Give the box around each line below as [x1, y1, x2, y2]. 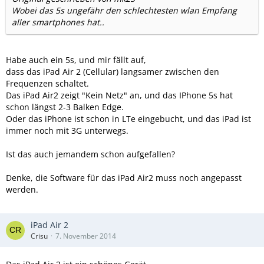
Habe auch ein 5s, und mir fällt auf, [6, 54, 146, 65]
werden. [6, 184, 38, 195]
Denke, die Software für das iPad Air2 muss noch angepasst [6, 172, 242, 183]
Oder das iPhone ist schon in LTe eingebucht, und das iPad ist [6, 113, 251, 124]
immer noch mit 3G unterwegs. [6, 125, 128, 136]
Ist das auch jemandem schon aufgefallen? [6, 148, 175, 160]
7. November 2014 [55, 231, 116, 241]
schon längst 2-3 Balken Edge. [6, 101, 124, 113]
